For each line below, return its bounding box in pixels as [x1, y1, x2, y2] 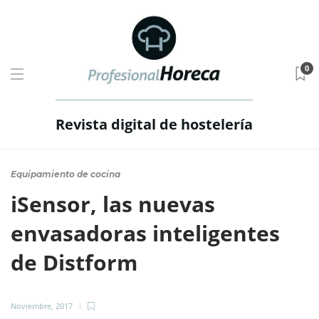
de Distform [11, 248, 143, 277]
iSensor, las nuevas [11, 189, 215, 219]
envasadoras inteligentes [11, 219, 280, 248]
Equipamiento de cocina [11, 169, 120, 179]
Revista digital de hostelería [55, 115, 253, 134]
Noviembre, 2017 [11, 300, 73, 311]
